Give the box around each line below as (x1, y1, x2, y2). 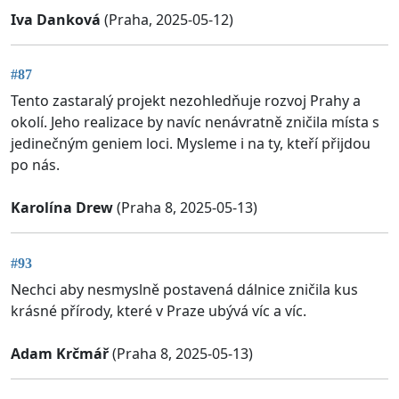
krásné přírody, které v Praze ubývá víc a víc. (11, 300, 306, 321)
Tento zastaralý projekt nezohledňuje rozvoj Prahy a (11, 91, 361, 111)
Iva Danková (11, 9, 101, 29)
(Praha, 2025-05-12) (101, 9, 233, 29)
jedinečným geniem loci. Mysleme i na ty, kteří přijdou (11, 134, 370, 154)
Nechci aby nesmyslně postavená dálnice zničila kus (11, 279, 358, 299)
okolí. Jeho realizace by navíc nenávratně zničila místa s (11, 112, 379, 133)
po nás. (11, 155, 60, 175)
